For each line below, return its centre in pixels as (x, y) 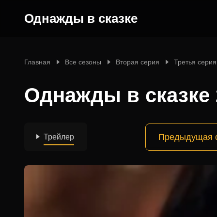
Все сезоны (83, 62)
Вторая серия (138, 62)
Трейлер (59, 137)
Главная (37, 62)
